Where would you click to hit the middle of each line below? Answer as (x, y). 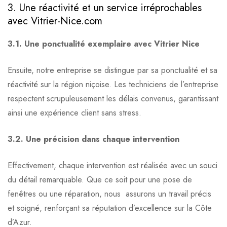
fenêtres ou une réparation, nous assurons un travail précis (109, 194)
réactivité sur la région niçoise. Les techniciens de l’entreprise (113, 85)
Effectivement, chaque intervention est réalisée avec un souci (112, 166)
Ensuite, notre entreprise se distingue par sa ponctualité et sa (112, 70)
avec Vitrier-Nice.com (55, 21)
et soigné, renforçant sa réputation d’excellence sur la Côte (110, 208)
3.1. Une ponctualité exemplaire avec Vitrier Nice (104, 44)
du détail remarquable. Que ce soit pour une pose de (100, 180)
